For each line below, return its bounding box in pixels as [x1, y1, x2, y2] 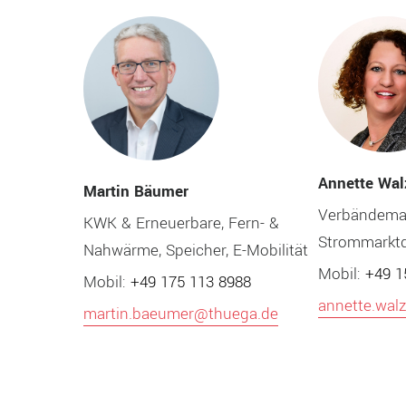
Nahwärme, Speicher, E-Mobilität [82, 239, 308, 263]
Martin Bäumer [82, 180, 188, 204]
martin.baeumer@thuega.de [82, 303, 278, 326]
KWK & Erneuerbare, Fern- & [82, 212, 279, 236]
